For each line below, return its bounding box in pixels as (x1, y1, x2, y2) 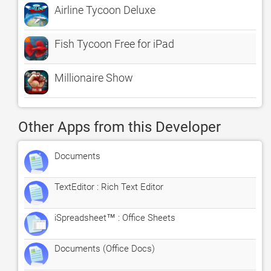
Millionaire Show (54, 71, 133, 84)
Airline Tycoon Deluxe (54, 4, 155, 16)
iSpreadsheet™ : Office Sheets (54, 212, 175, 223)
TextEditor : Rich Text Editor (54, 181, 163, 192)
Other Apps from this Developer (18, 119, 221, 135)
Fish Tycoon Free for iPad (54, 38, 174, 50)
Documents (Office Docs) (54, 243, 155, 254)
